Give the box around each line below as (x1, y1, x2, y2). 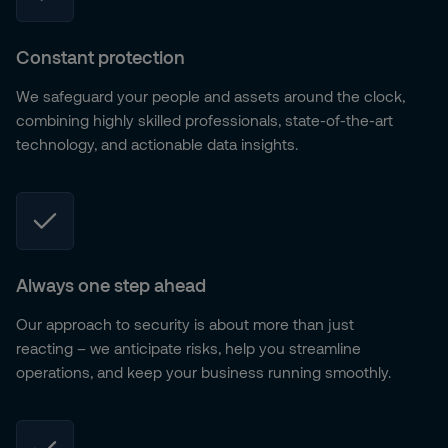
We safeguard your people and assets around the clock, (16, 87, 405, 105)
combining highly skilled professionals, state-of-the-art (16, 111, 393, 129)
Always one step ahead (16, 274, 206, 296)
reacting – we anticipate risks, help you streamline (16, 339, 361, 357)
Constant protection (16, 46, 185, 68)
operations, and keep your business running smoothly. (16, 363, 391, 381)
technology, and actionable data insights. (16, 135, 298, 153)
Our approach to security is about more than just (16, 315, 354, 333)
